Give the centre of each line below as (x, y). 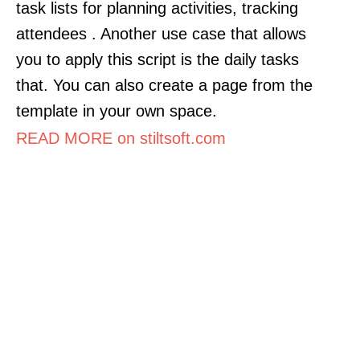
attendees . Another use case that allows (161, 33)
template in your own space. (117, 110)
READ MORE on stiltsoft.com (121, 138)
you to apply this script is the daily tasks (157, 59)
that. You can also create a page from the (164, 85)
